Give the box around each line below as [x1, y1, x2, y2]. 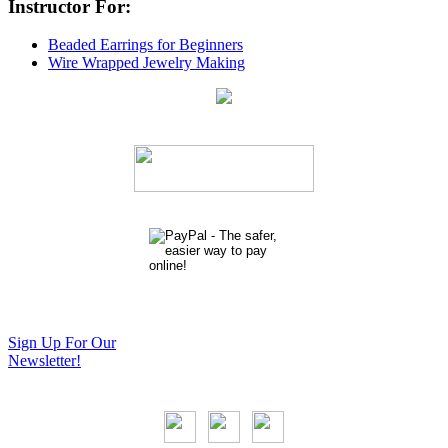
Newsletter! [8, 352, 81, 370]
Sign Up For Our [8, 334, 116, 352]
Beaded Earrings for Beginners [48, 36, 243, 54]
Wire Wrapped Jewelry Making [48, 54, 245, 72]
